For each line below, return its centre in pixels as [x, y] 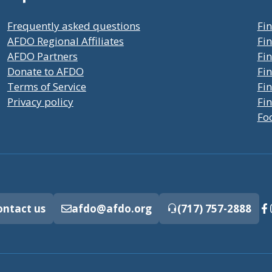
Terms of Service [46, 87]
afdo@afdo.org [111, 209]
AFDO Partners [42, 56]
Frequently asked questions [73, 26]
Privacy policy [40, 102]
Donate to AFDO [45, 72]
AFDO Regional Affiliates [65, 41]
